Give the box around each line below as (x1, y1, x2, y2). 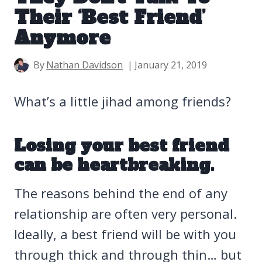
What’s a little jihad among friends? (14, 92, 231, 111)
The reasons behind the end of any (14, 184, 227, 202)
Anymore (14, 25, 111, 51)
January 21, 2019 (135, 58, 208, 72)
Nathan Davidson (46, 58, 123, 72)
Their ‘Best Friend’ (14, 5, 205, 31)
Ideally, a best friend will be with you (14, 225, 236, 243)
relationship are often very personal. (14, 205, 237, 223)
